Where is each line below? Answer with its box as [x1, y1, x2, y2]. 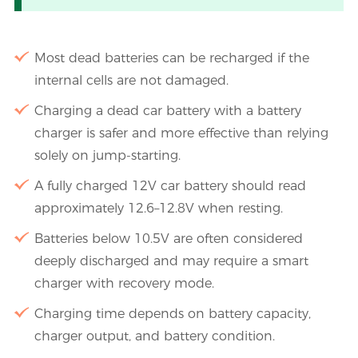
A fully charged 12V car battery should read [34, 178, 306, 194]
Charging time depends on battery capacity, [34, 306, 311, 322]
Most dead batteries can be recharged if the [34, 50, 309, 66]
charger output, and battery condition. [34, 328, 275, 344]
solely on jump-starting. [34, 148, 181, 164]
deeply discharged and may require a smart [34, 253, 308, 269]
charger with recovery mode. [34, 276, 214, 292]
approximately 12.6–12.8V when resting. [34, 201, 283, 217]
